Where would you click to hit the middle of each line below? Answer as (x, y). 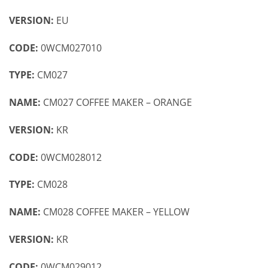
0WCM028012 (71, 157)
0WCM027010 (71, 48)
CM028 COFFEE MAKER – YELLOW (115, 212)
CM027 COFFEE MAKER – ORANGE (116, 103)
